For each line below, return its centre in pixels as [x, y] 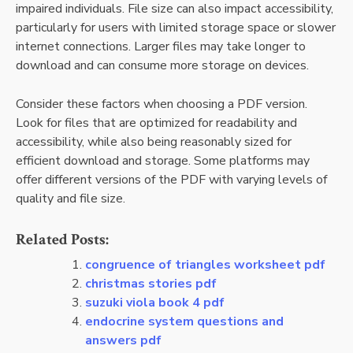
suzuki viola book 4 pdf [155, 303]
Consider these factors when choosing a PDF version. [162, 104]
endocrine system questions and [184, 322]
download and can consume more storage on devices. [162, 66]
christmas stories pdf [151, 284]
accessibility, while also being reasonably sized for [154, 142]
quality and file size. [71, 199]
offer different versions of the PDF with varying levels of [171, 180]
